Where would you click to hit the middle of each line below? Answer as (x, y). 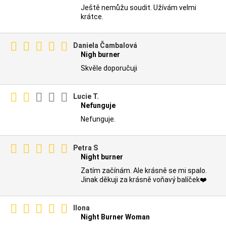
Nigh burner (100, 54)
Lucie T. (86, 96)
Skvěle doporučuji (109, 68)
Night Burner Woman (115, 217)
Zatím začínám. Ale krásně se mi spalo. (144, 170)
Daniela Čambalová (105, 45)
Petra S (86, 148)
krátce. (92, 16)
